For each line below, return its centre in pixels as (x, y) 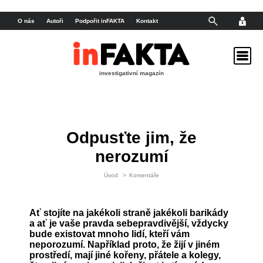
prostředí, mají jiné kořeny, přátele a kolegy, (125, 255)
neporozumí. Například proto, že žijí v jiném (124, 244)
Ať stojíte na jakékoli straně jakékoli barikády (129, 213)
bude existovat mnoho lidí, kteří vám (109, 234)
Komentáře (144, 175)
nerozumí (131, 156)
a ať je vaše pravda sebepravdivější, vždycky (129, 223)
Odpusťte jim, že (131, 137)
